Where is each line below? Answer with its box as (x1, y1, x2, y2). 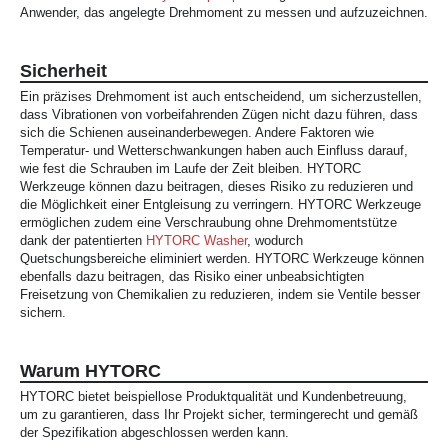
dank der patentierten (20, 233, 146, 248)
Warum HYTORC (20, 361, 161, 381)
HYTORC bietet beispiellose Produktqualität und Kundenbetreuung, (20, 389, 407, 404)
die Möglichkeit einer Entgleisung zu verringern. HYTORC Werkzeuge (20, 197, 421, 212)
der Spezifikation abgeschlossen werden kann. (20, 425, 289, 440)
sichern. (20, 305, 66, 320)
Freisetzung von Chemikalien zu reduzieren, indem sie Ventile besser (20, 287, 420, 302)
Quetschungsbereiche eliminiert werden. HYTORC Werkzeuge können (20, 251, 424, 266)
